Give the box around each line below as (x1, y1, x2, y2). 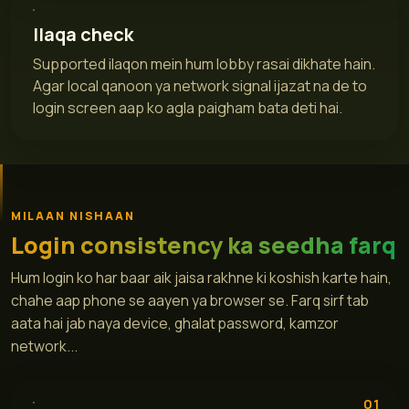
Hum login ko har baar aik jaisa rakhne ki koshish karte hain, (11, 267, 392, 288)
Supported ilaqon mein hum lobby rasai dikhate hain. (33, 53, 375, 74)
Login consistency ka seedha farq (11, 229, 396, 262)
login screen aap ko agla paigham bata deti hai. (33, 97, 342, 118)
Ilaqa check (33, 21, 133, 47)
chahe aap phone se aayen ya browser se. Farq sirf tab (11, 290, 369, 311)
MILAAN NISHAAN (11, 208, 135, 225)
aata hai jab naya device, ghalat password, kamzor (11, 313, 339, 334)
